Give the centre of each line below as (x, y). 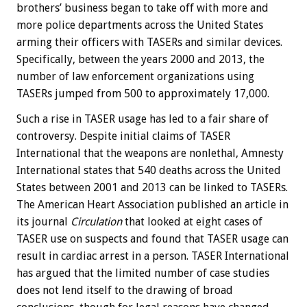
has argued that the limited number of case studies (143, 273)
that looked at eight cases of (192, 222)
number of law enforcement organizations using (135, 77)
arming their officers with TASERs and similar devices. (149, 42)
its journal (44, 222)
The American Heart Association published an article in (152, 205)
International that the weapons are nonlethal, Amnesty (150, 153)
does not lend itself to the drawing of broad (125, 291)
